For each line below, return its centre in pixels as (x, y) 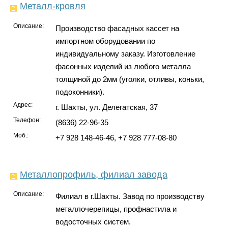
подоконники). (80, 92)
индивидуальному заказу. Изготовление (125, 53)
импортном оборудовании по (105, 41)
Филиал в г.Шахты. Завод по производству (130, 196)
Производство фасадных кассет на (117, 28)
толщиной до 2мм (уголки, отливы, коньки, (130, 79)
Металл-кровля (52, 6)
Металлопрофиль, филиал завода (93, 174)
